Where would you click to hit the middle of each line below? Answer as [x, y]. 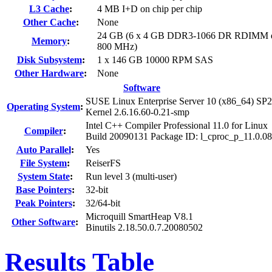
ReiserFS [103, 163]
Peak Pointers [43, 203]
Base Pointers [43, 189]
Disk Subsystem [49, 59]
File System [43, 163]
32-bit [97, 189]
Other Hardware [49, 73]
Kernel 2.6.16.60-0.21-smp [138, 112]
